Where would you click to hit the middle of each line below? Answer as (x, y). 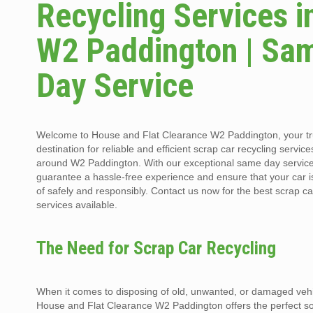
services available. (77, 205)
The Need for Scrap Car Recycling (156, 248)
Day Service (115, 86)
